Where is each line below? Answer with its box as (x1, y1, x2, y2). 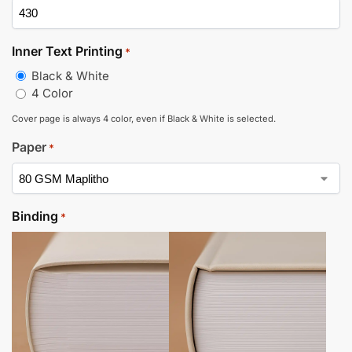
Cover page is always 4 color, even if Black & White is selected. (12, 113, 276, 125)
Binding (12, 208, 58, 225)
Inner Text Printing (12, 42, 123, 59)
